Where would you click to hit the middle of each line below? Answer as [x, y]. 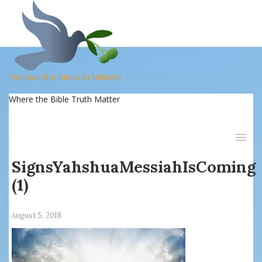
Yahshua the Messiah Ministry [65, 77]
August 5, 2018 [36, 216]
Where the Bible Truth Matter [64, 99]
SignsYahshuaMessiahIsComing [134, 167]
